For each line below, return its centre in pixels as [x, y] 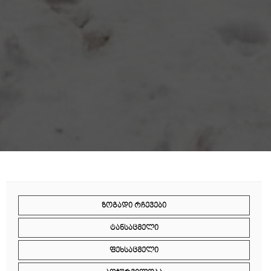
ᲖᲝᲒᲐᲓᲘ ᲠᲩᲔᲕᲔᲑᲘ [134, 205]
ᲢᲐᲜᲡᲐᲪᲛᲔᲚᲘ [134, 228]
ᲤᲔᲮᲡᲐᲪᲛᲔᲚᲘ [134, 250]
